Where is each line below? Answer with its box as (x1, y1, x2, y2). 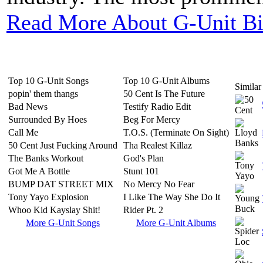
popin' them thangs (8, 89, 78, 99)
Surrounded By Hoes (8, 114, 87, 124)
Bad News (8, 102, 48, 112)
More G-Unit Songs (26, 218, 100, 228)
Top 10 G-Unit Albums (123, 76, 210, 86)
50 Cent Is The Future (123, 89, 205, 99)
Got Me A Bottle (8, 166, 70, 176)
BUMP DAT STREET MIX (8, 179, 114, 189)
